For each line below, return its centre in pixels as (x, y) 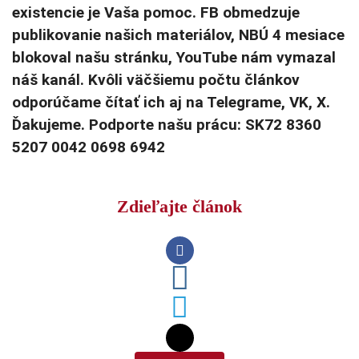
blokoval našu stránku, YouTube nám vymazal (174, 58)
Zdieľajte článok (179, 207)
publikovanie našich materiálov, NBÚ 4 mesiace (178, 35)
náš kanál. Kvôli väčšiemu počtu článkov (156, 80)
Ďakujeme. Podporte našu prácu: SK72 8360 (167, 125)
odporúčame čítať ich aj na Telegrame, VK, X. (171, 103)
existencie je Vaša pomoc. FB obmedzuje (156, 13)
